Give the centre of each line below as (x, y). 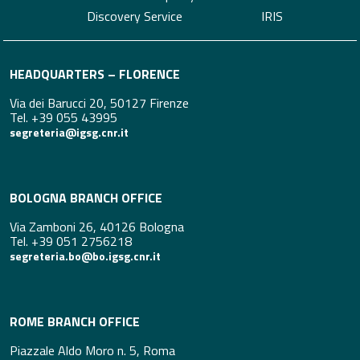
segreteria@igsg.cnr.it (69, 133)
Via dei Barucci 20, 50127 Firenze (99, 103)
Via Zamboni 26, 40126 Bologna (97, 227)
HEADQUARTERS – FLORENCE (95, 74)
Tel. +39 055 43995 (63, 118)
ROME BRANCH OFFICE (75, 322)
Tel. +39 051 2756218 (71, 241)
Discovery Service (135, 16)
